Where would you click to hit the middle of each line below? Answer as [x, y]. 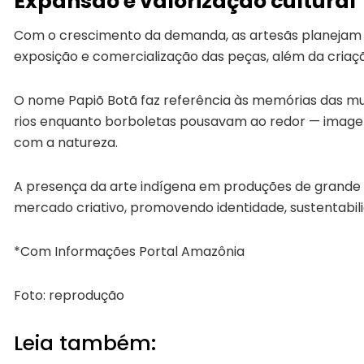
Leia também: [85, 344]
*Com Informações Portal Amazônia [129, 252]
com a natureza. [66, 143]
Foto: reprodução [69, 296]
